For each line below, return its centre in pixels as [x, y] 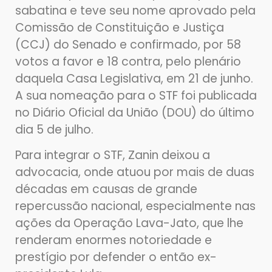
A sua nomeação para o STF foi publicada [136, 95]
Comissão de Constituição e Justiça [120, 27]
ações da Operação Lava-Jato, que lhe [129, 223]
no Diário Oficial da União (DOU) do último [135, 112]
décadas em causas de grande [106, 189]
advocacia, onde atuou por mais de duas [135, 172]
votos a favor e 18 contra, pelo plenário [128, 61]
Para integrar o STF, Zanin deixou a [113, 155]
